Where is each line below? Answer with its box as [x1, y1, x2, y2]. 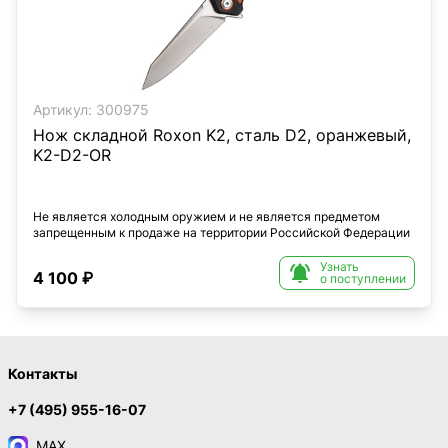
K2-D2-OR [33, 145, 111, 165]
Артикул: [33, 101, 92, 118]
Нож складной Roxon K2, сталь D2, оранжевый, [33, 125, 411, 145]
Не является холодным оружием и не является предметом [33, 209, 380, 224]
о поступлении [320, 271, 406, 286]
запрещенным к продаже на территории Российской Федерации [33, 225, 410, 240]
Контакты [8, 365, 77, 382]
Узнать [320, 259, 359, 274]
